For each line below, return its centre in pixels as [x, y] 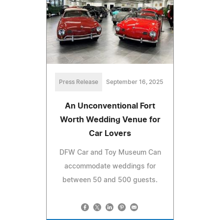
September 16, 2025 [135, 82]
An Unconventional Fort [110, 106]
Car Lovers [110, 133]
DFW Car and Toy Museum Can [110, 152]
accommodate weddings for [110, 166]
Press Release [79, 82]
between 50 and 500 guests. [110, 180]
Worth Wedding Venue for [110, 120]
